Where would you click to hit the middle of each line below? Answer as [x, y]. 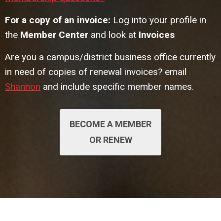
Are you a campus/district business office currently [110, 57]
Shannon [23, 87]
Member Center [54, 35]
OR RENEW [110, 140]
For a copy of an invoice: [58, 20]
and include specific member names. [117, 87]
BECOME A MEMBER [110, 124]
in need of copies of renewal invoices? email [96, 72]
